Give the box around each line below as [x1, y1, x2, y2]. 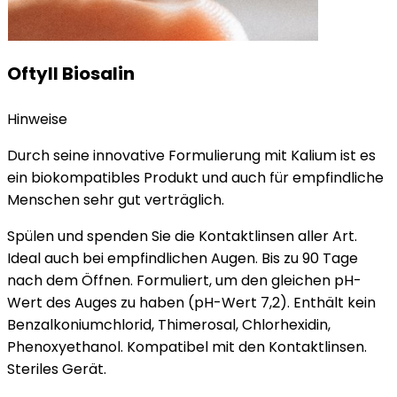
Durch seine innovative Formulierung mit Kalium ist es [7, 145, 376, 166]
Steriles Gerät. [7, 359, 106, 379]
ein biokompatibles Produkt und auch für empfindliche [7, 167, 384, 188]
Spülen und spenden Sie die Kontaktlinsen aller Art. [7, 226, 357, 246]
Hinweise [7, 109, 67, 129]
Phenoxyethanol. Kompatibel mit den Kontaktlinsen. [7, 337, 367, 357]
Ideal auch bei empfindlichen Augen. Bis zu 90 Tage [7, 248, 358, 269]
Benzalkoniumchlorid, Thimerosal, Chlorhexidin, [7, 315, 331, 335]
